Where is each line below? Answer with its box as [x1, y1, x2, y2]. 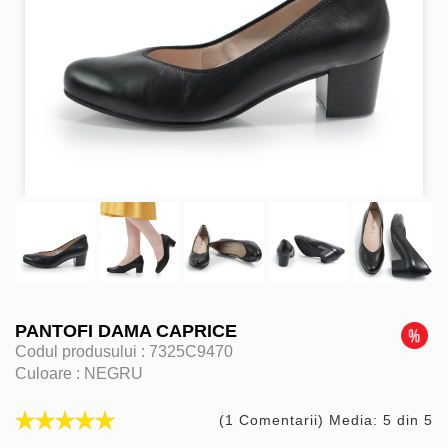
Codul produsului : [15, 342, 149, 360]
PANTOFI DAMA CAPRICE [15, 320, 237, 341]
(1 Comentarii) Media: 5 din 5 [219, 411, 433, 428]
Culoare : [15, 364, 84, 382]
